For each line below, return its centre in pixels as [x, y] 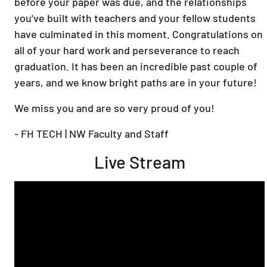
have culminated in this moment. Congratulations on [139, 33]
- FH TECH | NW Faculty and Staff [91, 133]
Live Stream [139, 161]
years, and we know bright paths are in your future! [136, 81]
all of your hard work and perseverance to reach [127, 49]
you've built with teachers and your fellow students [135, 17]
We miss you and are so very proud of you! [114, 107]
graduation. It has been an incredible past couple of [136, 65]
